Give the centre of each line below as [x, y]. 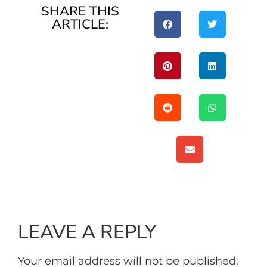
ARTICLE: [80, 25]
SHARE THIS [80, 12]
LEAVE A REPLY [87, 232]
